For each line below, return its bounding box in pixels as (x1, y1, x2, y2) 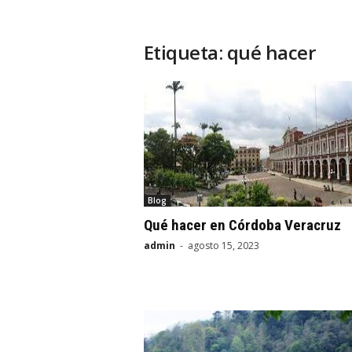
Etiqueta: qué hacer (143, 39, 316, 65)
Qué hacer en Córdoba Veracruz (143, 216, 341, 234)
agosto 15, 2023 (187, 239, 259, 252)
